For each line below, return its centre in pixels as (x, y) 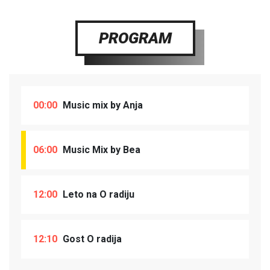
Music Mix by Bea (100, 149)
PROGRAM (135, 38)
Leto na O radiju (97, 194)
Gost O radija (91, 239)
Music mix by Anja (102, 105)
